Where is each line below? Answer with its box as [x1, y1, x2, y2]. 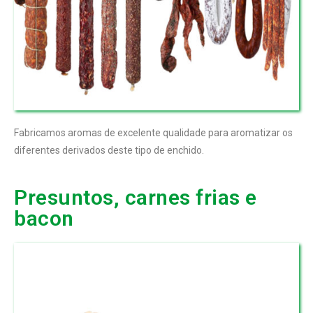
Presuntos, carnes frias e [14, 184, 257, 210]
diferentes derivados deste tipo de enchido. [14, 144, 204, 156]
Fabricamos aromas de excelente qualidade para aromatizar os [14, 126, 293, 138]
